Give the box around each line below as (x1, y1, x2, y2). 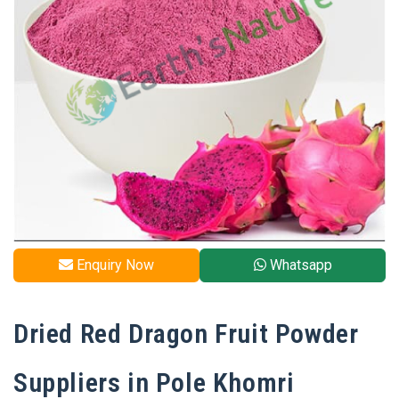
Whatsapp (265, 256, 332, 273)
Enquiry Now (73, 256, 154, 273)
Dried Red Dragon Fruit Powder (13, 318, 359, 349)
